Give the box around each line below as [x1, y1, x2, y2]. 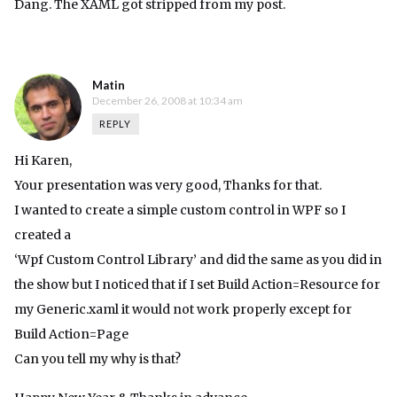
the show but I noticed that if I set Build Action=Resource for [14, 276, 380, 293]
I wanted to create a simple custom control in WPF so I [14, 202, 346, 219]
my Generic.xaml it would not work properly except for [14, 301, 352, 318]
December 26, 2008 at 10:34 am [92, 94, 243, 108]
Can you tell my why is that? [14, 351, 181, 368]
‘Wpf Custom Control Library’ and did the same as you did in [14, 252, 382, 269]
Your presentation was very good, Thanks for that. [14, 177, 322, 194]
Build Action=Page [14, 326, 128, 343]
